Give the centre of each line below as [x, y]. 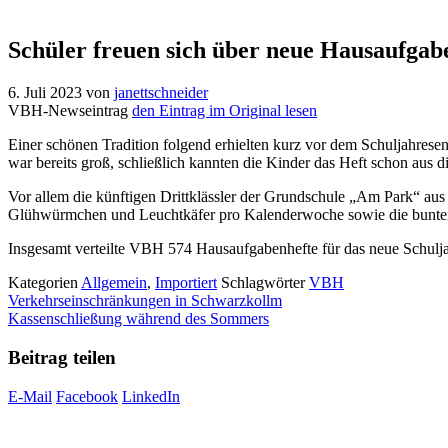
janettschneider [161, 93]
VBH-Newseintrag [68, 111]
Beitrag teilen [62, 358]
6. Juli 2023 [45, 93]
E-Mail [30, 396]
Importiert [186, 283]
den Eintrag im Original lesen [224, 111]
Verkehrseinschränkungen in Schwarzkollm [145, 301]
